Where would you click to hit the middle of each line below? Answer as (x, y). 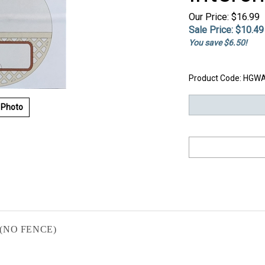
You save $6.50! (218, 43)
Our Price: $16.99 (224, 17)
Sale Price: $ (215, 30)
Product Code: (215, 78)
